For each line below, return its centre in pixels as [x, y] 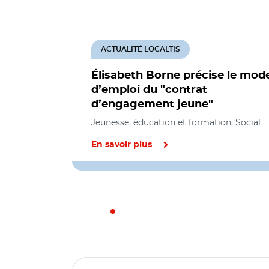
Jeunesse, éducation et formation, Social [176, 122]
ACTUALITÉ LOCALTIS [141, 49]
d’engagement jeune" [152, 104]
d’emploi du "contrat [149, 90]
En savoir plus [122, 145]
